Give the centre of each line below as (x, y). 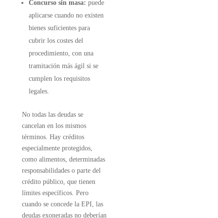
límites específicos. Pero (55, 193)
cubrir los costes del (56, 41)
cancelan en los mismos (54, 126)
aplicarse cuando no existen (66, 15)
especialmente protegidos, (57, 148)
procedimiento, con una (61, 53)
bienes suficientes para (59, 28)
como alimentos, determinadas (63, 159)
